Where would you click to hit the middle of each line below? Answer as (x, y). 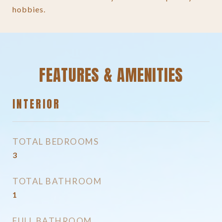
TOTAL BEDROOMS (55, 141)
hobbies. (29, 9)
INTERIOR (36, 104)
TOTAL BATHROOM (57, 181)
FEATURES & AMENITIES (111, 75)
